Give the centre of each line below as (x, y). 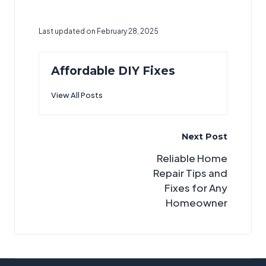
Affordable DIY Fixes (113, 70)
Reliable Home (192, 158)
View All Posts (77, 95)
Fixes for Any (196, 188)
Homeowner (197, 203)
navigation (81, 156)
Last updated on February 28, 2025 (99, 31)
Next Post (205, 136)
